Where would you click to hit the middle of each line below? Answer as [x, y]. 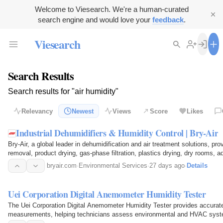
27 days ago [167, 166]
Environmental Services [113, 166]
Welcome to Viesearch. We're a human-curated [111, 9]
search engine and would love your [95, 20]
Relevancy [37, 111]
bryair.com [62, 166]
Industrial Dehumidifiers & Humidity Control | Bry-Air [117, 133]
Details [197, 166]
